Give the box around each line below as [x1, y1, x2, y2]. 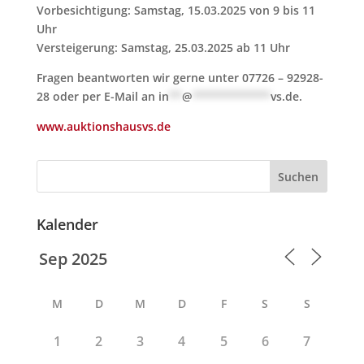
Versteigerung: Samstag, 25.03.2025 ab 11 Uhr [36, 40, 290, 55]
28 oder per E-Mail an [36, 89, 158, 104]
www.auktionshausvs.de [36, 119, 171, 134]
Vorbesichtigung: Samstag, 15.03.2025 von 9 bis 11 [36, 2, 315, 18]
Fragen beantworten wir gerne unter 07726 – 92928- [36, 70, 323, 85]
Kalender [36, 214, 98, 234]
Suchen [278, 168, 319, 184]
